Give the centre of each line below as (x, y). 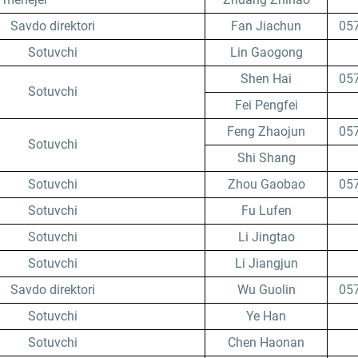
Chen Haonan (266, 342)
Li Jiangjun (266, 263)
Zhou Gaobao (266, 184)
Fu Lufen (266, 211)
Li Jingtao (266, 237)
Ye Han (266, 316)
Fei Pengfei (266, 105)
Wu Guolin (266, 290)
